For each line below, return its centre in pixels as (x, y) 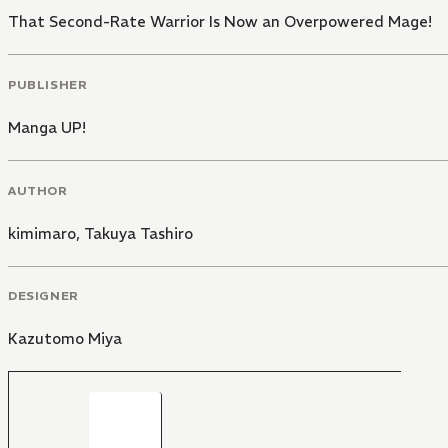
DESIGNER (43, 296)
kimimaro (42, 233)
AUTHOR (38, 190)
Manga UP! (47, 127)
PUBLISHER (48, 84)
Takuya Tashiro (138, 233)
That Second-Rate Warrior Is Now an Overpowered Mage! (220, 22)
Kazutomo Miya (65, 339)
